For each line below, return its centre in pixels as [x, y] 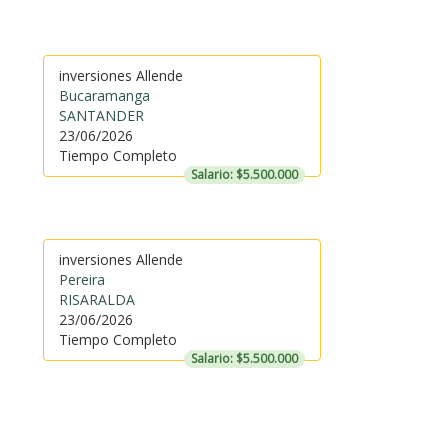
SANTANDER [101, 115]
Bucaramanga [104, 95]
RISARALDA [96, 299]
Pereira [81, 279]
